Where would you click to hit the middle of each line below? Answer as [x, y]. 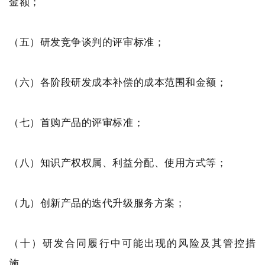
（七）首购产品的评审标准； [77, 122]
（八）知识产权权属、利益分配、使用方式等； [118, 162]
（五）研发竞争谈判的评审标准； [87, 42]
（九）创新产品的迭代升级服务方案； [97, 203]
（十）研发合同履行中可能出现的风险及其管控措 [132, 243]
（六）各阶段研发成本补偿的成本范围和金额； [118, 82]
